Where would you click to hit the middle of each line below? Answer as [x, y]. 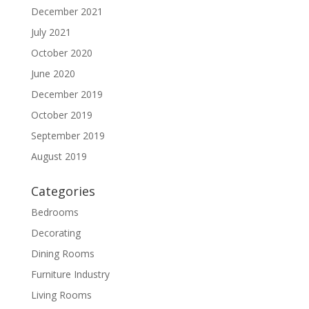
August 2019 [59, 156]
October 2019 [61, 115]
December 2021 [67, 11]
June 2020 [53, 73]
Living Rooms [61, 295]
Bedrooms [54, 212]
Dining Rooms [62, 253]
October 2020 [61, 53]
